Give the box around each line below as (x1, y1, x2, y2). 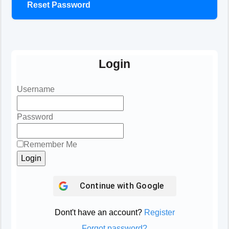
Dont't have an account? (54, 208, 142, 217)
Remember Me (24, 140, 77, 149)
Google (136, 181, 164, 191)
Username (17, 85, 55, 94)
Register (144, 208, 175, 217)
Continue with (79, 181, 136, 191)
